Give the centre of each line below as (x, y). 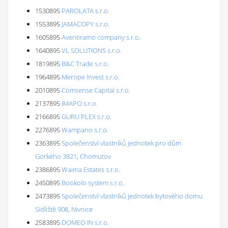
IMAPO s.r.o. (80, 103)
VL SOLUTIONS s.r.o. (92, 50)
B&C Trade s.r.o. (85, 64)
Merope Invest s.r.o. (91, 77)
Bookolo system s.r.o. (93, 183)
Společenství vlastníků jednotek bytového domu (132, 196)
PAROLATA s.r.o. (85, 11)
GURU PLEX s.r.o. (87, 117)
